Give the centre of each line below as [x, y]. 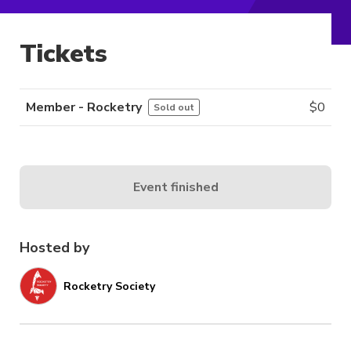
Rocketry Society [109, 286]
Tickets [63, 54]
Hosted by [54, 248]
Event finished [175, 187]
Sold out [174, 108]
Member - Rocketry [84, 108]
